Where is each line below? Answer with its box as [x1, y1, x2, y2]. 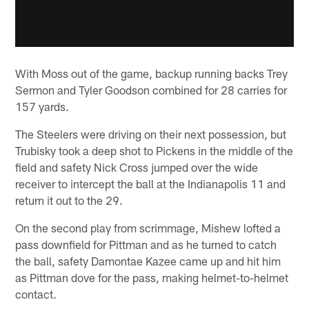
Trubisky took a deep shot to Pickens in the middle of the [15, 143, 294, 158]
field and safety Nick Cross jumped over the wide [15, 160, 259, 175]
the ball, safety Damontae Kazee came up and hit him [15, 254, 281, 268]
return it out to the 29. [15, 193, 123, 208]
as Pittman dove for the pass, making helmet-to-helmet [15, 270, 289, 285]
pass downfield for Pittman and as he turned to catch [15, 237, 277, 252]
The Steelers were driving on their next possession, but [15, 127, 287, 141]
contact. [15, 287, 57, 301]
